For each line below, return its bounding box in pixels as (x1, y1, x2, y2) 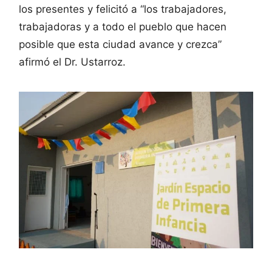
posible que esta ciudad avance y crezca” (19, 38, 222, 51)
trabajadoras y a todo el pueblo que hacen (19, 21, 226, 33)
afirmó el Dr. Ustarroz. (19, 56, 132, 69)
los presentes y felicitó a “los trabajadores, (19, 3, 226, 16)
